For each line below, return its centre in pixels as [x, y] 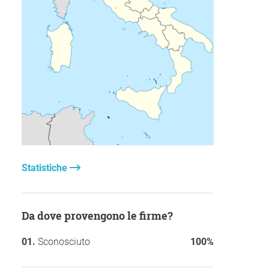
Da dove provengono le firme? [101, 216]
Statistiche [46, 168]
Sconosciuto [64, 242]
